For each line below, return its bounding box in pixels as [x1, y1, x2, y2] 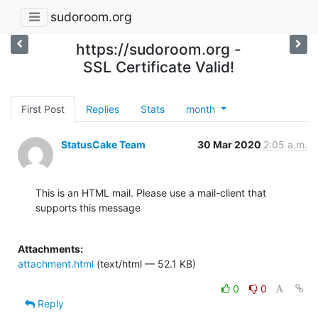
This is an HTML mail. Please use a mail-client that [35, 186, 266, 199]
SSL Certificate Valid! [83, 57, 235, 76]
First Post [21, 102, 65, 115]
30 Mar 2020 [197, 138, 263, 150]
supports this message [35, 201, 141, 214]
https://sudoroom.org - [76, 40, 242, 58]
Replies [86, 102, 119, 115]
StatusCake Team [61, 138, 146, 150]
